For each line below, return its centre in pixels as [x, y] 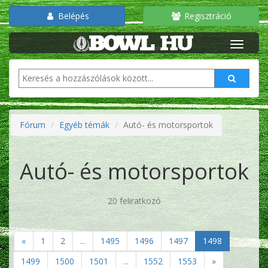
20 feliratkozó [134, 201]
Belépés [72, 16]
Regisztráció [206, 16]
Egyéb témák [84, 125]
